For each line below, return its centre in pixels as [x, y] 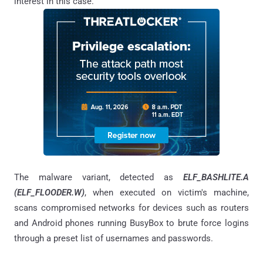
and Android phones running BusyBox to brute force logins [131, 223]
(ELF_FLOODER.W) [49, 192]
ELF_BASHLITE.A [216, 177]
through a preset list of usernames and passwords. [114, 238]
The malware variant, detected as [99, 177]
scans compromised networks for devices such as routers [131, 208]
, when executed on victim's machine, [167, 192]
